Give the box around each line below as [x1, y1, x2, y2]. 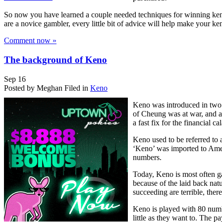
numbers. [133, 153, 162, 162]
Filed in [64, 83, 88, 92]
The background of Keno [4, 54, 107, 65]
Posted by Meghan [4, 83, 62, 92]
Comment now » [4, 36, 56, 45]
